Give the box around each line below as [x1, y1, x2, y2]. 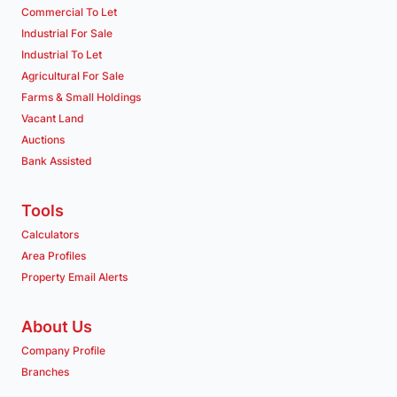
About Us [21, 317, 92, 337]
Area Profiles [21, 249, 86, 263]
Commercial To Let [21, 5, 117, 19]
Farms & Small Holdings [21, 90, 141, 105]
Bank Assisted [21, 154, 92, 168]
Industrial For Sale [21, 27, 113, 41]
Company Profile [21, 344, 105, 358]
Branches [21, 365, 69, 379]
